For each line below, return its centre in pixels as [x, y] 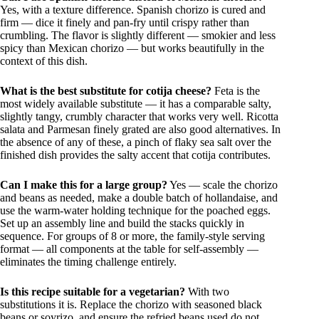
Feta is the [236, 91]
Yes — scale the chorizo [223, 185]
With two [207, 292]
